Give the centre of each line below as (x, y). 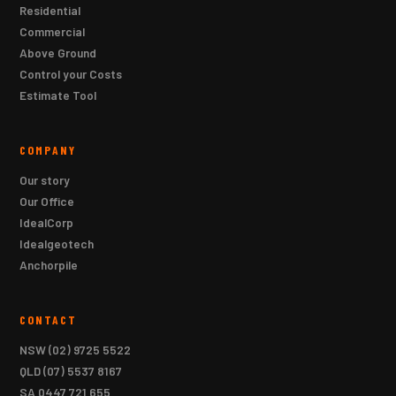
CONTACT (49, 320)
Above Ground (58, 53)
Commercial (53, 32)
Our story (45, 180)
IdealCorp (47, 223)
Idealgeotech (57, 244)
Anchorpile (49, 265)
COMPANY (48, 150)
